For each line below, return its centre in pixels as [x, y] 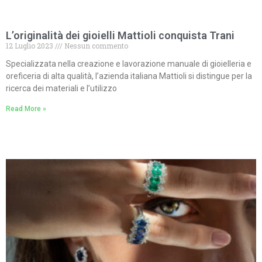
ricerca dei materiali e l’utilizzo [61, 88]
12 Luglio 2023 [30, 45]
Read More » [26, 108]
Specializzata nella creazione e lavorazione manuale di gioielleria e [129, 63]
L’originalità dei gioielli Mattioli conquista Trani [120, 35]
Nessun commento [95, 45]
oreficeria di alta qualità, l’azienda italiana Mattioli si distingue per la [129, 76]
